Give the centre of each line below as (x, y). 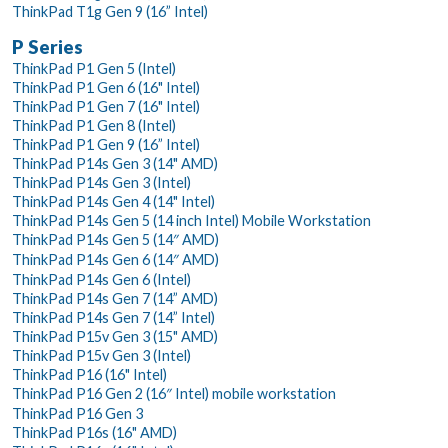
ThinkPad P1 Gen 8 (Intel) (94, 125)
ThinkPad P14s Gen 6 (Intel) (101, 279)
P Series (47, 46)
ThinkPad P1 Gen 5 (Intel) (94, 68)
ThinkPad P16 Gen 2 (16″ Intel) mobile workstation (174, 393)
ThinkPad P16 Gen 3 (77, 413)
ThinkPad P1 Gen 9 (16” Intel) (106, 144)
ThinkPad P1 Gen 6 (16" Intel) (106, 87)
